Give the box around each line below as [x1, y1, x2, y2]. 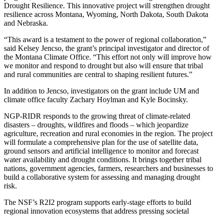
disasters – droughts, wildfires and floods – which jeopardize [4, 121, 188, 129]
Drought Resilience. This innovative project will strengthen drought [4, 1, 210, 10]
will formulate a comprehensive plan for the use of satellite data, [4, 138, 198, 147]
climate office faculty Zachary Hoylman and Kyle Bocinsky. [4, 95, 188, 104]
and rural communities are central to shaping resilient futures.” [4, 70, 192, 79]
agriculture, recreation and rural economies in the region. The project [4, 129, 213, 138]
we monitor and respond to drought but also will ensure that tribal [4, 62, 203, 70]
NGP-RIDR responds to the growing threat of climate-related [4, 112, 190, 121]
